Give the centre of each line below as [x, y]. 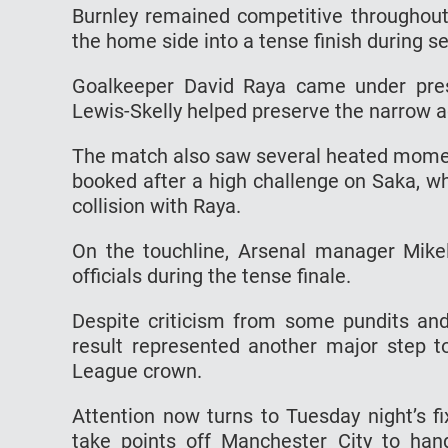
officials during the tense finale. [211, 275]
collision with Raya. [159, 205]
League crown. [139, 370]
